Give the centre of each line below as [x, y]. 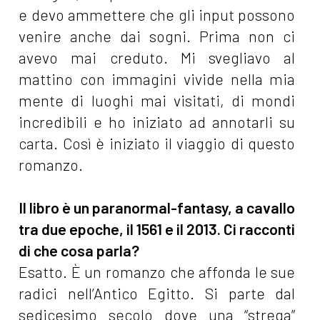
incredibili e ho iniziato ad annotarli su [157, 122]
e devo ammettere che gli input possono [157, 15]
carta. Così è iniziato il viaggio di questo [157, 144]
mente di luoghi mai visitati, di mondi [157, 101]
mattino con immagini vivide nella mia [157, 79]
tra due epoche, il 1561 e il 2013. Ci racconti [157, 229]
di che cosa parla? [79, 251]
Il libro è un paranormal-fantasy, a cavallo [157, 208]
